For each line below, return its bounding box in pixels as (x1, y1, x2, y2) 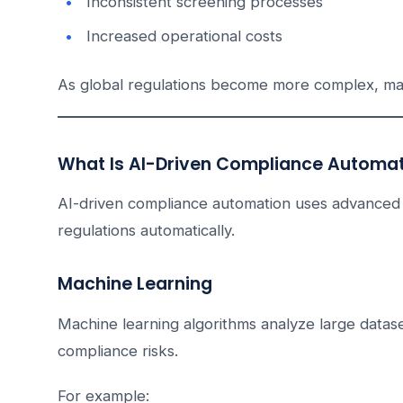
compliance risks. (58, 342, 178, 361)
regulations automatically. (58, 221, 235, 240)
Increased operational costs (86, 27, 282, 46)
